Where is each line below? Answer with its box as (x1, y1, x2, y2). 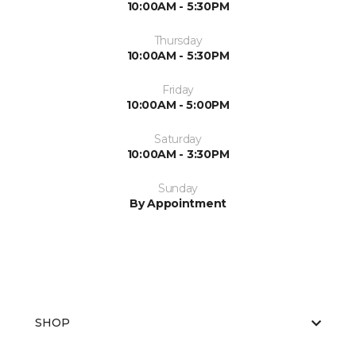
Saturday (154, 132, 202, 146)
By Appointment (129, 196, 227, 211)
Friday (161, 83, 195, 97)
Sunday (157, 181, 199, 195)
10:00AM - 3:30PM (126, 147, 230, 161)
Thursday (153, 33, 203, 48)
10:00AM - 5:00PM (126, 98, 230, 112)
